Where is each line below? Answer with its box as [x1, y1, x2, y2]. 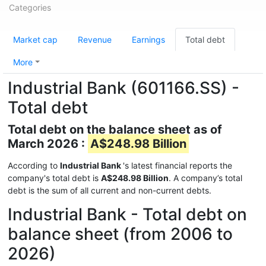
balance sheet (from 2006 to [8, 224, 233, 244]
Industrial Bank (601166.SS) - [8, 78, 239, 98]
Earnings [132, 34, 165, 45]
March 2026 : [8, 137, 88, 151]
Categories [9, 2, 51, 12]
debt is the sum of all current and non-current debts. [8, 185, 211, 195]
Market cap [13, 34, 58, 45]
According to [8, 160, 60, 170]
